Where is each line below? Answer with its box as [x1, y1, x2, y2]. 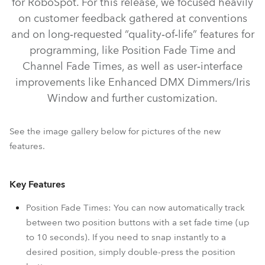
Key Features [9, 178, 65, 191]
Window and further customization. [47, 91, 218, 106]
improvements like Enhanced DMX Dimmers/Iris [15, 75, 250, 90]
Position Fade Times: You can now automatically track [26, 202, 245, 214]
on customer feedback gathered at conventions [18, 11, 247, 26]
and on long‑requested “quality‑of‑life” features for [11, 27, 254, 42]
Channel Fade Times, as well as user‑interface [22, 59, 243, 74]
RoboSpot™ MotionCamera [70, 141, 195, 154]
